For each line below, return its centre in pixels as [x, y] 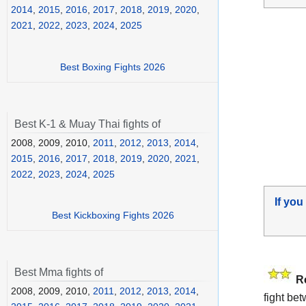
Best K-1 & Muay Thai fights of [87, 124]
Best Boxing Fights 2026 [113, 67]
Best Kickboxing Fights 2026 [113, 215]
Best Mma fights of [59, 273]
